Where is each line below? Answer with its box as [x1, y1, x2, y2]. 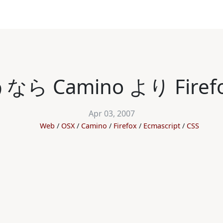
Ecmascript [143, 121, 180, 130]
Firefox [113, 121, 137, 130]
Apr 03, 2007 [88, 108, 135, 119]
